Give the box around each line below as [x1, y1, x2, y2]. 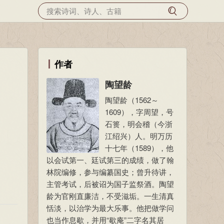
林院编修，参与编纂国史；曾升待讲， [46, 166, 174, 177]
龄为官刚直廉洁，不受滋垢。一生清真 [46, 190, 174, 201]
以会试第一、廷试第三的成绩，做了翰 [46, 154, 174, 165]
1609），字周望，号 [105, 106, 173, 117]
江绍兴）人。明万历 [105, 130, 172, 141]
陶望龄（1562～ [105, 94, 158, 105]
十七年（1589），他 [105, 142, 173, 153]
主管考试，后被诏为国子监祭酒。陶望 [46, 178, 174, 189]
